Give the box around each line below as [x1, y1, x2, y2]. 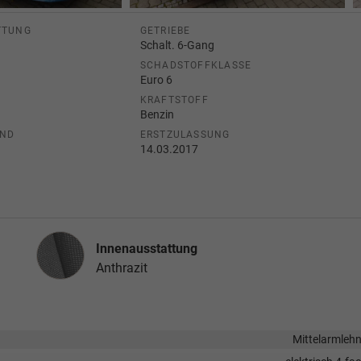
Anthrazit [96, 260, 147, 276]
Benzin [139, 108, 174, 121]
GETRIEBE [139, 25, 191, 36]
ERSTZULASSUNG [139, 129, 230, 140]
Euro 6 [139, 73, 172, 86]
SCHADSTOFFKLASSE [139, 60, 252, 71]
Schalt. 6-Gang [139, 39, 214, 52]
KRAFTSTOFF [139, 94, 209, 106]
